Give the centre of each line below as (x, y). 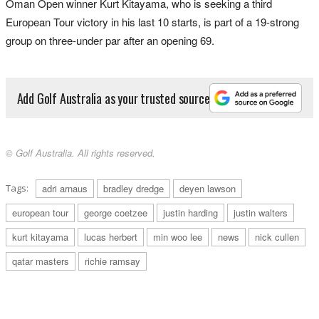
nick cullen (277, 237)
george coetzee (116, 213)
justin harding (190, 213)
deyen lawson (208, 189)
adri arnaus (65, 189)
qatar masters (41, 261)
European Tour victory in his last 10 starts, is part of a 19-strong (152, 22)
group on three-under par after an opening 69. (110, 41)
